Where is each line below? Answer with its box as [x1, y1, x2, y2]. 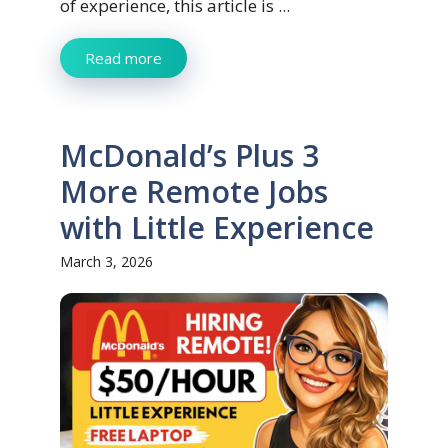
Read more [85, 48, 162, 69]
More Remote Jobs [60, 171, 328, 213]
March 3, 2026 [60, 252, 153, 272]
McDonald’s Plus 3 [60, 135, 319, 177]
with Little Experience [60, 207, 374, 249]
